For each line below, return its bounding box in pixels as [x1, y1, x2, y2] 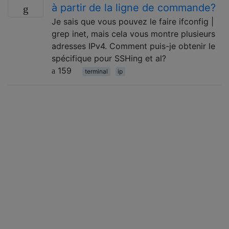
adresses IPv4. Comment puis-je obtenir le [52, 40, 215, 51]
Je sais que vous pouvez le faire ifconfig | [52, 16, 214, 27]
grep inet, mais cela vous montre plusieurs [52, 28, 215, 39]
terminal [84, 67, 108, 75]
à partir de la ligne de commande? [52, 1, 216, 14]
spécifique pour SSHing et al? [52, 53, 166, 63]
